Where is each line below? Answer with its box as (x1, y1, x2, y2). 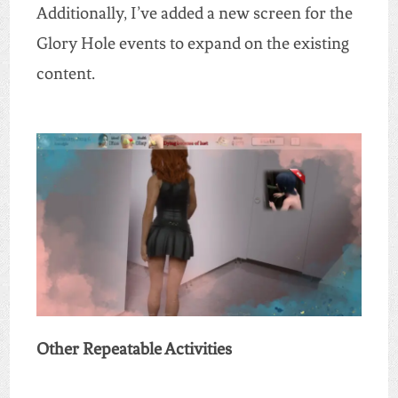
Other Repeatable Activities (36, 338, 232, 360)
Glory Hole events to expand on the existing (36, 32, 349, 53)
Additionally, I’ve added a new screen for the (36, 2, 353, 23)
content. (36, 62, 95, 84)
